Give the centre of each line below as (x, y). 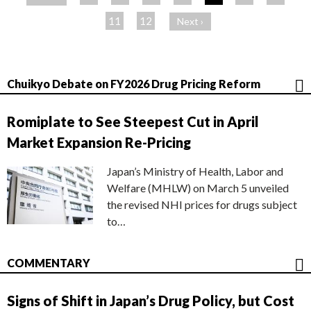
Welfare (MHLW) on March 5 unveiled (198, 188)
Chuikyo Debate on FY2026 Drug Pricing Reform (134, 84)
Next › (190, 21)
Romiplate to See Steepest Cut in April (133, 121)
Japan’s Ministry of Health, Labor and (195, 171)
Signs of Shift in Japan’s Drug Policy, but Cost (151, 301)
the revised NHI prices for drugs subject (202, 204)
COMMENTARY (49, 263)
